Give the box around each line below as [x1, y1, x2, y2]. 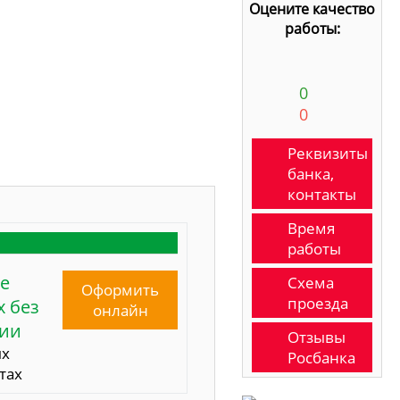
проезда [287, 293, 348, 313]
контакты [287, 184, 356, 204]
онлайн [92, 300, 148, 321]
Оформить [81, 279, 160, 301]
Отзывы [287, 327, 346, 347]
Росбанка [287, 347, 355, 368]
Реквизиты [287, 143, 368, 163]
